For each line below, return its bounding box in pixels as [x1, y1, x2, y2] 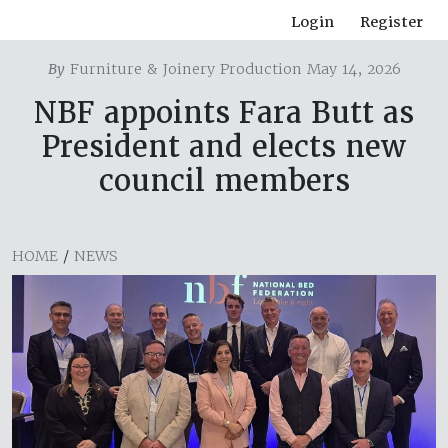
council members [98, 162, 350, 200]
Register [360, 13, 423, 32]
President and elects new [42, 128, 406, 166]
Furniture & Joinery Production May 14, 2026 [64, 60, 401, 79]
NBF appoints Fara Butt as [34, 94, 414, 132]
